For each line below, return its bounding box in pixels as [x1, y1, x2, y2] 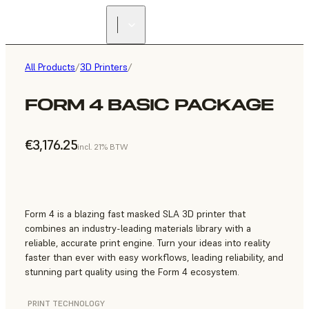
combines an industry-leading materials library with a [25, 222, 251, 235]
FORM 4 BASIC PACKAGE [25, 94, 273, 115]
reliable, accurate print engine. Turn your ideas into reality [25, 237, 270, 250]
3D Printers [80, 61, 128, 73]
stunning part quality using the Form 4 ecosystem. [25, 266, 239, 279]
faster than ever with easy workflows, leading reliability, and [25, 251, 283, 264]
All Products [25, 61, 75, 73]
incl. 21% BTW [77, 141, 128, 152]
